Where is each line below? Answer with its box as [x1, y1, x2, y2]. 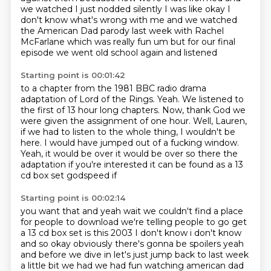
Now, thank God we [162, 105, 246, 116]
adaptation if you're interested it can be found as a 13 [20, 159, 243, 170]
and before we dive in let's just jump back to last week [20, 249, 249, 260]
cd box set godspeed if [20, 170, 117, 181]
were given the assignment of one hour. [20, 116, 193, 126]
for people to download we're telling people [20, 217, 206, 227]
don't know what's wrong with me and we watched [20, 15, 237, 25]
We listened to [181, 94, 244, 105]
